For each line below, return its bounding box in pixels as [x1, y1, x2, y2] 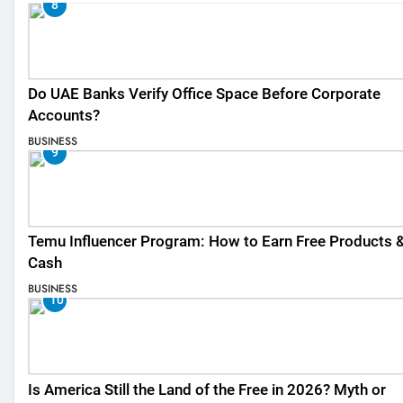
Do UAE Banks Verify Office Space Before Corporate [28, 85, 381, 103]
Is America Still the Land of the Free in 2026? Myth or [28, 381, 386, 399]
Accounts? [28, 107, 100, 125]
